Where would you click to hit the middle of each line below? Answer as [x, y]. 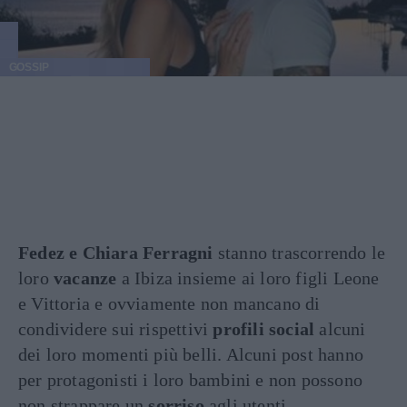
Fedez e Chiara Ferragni [116, 253]
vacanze [85, 278]
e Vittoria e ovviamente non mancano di [169, 303]
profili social [264, 329]
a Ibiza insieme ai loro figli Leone [248, 278]
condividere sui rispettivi [116, 329]
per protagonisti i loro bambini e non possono [191, 380]
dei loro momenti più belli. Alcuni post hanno [191, 354]
